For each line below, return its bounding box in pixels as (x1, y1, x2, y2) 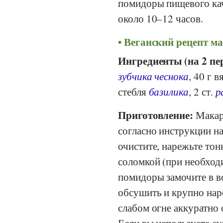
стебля (118, 84, 149, 99)
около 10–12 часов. (118, 11, 203, 26)
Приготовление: (118, 107, 194, 122)
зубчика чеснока (118, 69, 189, 83)
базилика (148, 84, 189, 99)
